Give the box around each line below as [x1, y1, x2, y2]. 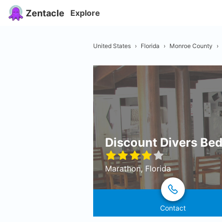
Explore [70, 8, 100, 18]
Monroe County [169, 42, 213, 50]
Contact [160, 204, 186, 212]
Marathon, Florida [105, 164, 171, 173]
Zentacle [26, 7, 64, 18]
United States [93, 42, 131, 50]
